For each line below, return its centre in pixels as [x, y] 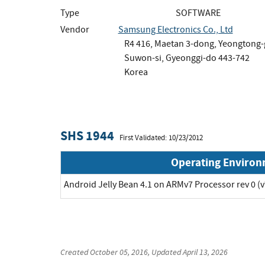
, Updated [165, 252]
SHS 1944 [87, 135]
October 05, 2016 [119, 252]
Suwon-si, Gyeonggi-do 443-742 [187, 58]
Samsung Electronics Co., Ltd [175, 29]
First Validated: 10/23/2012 [161, 138]
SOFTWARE [198, 13]
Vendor [75, 29]
